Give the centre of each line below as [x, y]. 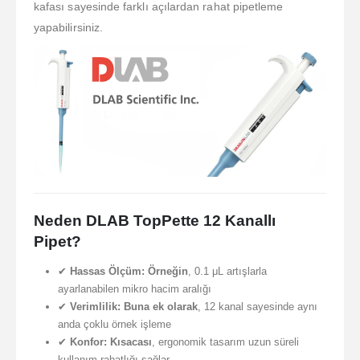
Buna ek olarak [160, 306]
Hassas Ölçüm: [107, 271]
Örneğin [168, 271]
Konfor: [88, 342]
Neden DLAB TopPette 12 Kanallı [155, 220]
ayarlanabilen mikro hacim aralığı [134, 288]
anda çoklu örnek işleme [114, 324]
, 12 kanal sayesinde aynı [257, 306]
